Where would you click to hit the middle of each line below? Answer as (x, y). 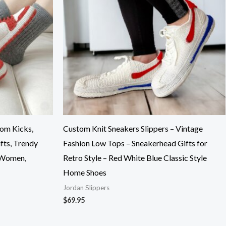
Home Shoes (84, 173)
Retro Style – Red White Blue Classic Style (135, 158)
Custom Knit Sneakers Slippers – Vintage (133, 129)
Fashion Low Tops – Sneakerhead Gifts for (135, 143)
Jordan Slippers (86, 188)
